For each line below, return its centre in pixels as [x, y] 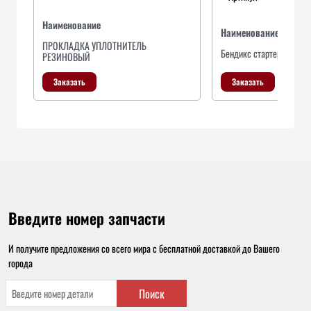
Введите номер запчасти [87, 218]
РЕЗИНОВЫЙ [66, 57]
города [20, 263]
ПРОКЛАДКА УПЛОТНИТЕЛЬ [94, 45]
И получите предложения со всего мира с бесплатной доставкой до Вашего [144, 248]
